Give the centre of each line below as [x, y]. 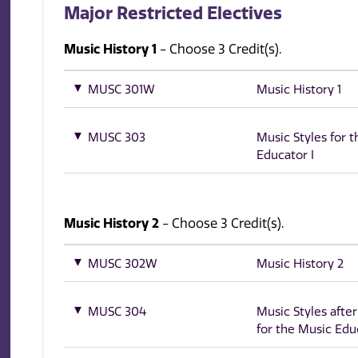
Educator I [285, 155]
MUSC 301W [122, 89]
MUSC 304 [117, 312]
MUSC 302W [123, 263]
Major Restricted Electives [173, 14]
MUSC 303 [117, 138]
